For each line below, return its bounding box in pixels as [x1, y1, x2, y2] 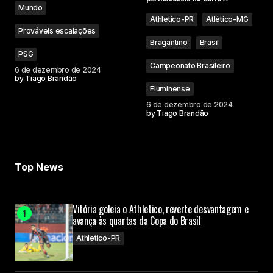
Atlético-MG [206, 15, 249, 24]
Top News [15, 161, 63, 173]
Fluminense [150, 84, 190, 93]
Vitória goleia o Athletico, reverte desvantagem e [73, 202, 249, 216]
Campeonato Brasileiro [150, 61, 230, 70]
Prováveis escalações [18, 26, 96, 35]
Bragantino [150, 38, 188, 47]
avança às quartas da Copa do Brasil [73, 213, 201, 228]
